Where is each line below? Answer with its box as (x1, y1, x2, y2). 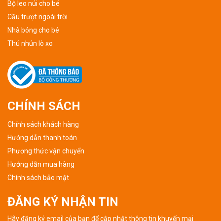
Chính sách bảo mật (7, 173, 69, 182)
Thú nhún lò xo (7, 39, 53, 47)
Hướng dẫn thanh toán (7, 133, 77, 142)
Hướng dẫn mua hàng (7, 160, 74, 168)
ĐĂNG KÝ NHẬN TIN (7, 194, 118, 209)
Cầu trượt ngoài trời (7, 12, 68, 21)
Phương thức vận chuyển (7, 147, 84, 155)
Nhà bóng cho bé (7, 26, 59, 34)
